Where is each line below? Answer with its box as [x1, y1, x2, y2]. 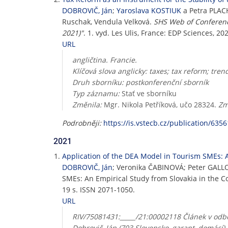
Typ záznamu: [72, 89, 120, 98]
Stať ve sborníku [119, 89, 177, 98]
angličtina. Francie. [72, 55, 137, 65]
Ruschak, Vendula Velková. [62, 17, 154, 26]
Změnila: [72, 100, 102, 109]
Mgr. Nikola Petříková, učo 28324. [101, 100, 218, 109]
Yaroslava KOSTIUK [117, 6, 181, 15]
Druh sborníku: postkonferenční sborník [72, 77, 209, 87]
